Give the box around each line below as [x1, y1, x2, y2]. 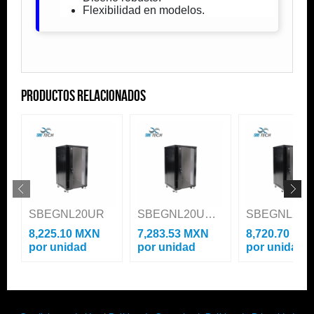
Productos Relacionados [21, 87, 146, 104]
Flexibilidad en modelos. [83, 4, 205, 17]
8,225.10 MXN [29, 228, 100, 240]
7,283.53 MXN [137, 228, 209, 240]
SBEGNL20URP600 [205, 208, 216, 221]
